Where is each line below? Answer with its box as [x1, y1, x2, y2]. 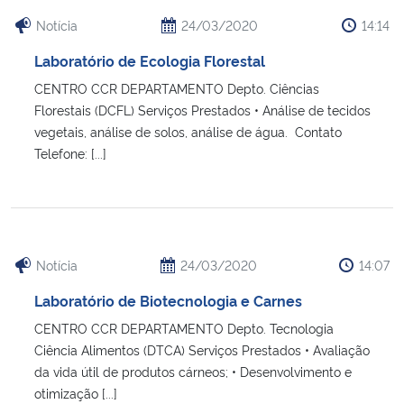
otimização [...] [34, 383, 117, 401]
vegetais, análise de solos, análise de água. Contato [34, 122, 342, 140]
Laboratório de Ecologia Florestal [34, 50, 265, 70]
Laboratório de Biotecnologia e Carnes [34, 289, 302, 310]
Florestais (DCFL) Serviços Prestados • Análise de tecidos [34, 100, 371, 118]
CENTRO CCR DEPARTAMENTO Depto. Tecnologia [34, 318, 334, 336]
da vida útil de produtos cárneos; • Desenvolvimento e [34, 362, 352, 380]
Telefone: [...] [34, 143, 106, 161]
